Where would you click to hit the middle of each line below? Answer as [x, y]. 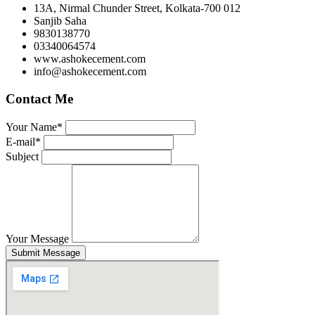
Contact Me [39, 99]
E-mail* [23, 141]
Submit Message [46, 252]
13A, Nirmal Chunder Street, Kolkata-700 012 [137, 8]
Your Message [37, 238]
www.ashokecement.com [90, 59]
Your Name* [34, 127]
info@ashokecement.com [90, 72]
